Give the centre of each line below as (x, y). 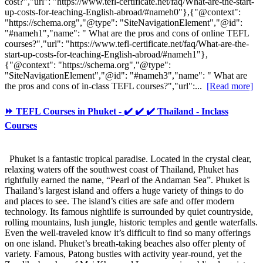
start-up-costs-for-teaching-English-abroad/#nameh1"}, (106, 55)
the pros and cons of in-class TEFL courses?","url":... (106, 86)
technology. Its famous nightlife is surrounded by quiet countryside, (129, 212)
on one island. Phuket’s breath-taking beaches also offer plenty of (125, 243)
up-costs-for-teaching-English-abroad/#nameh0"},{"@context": (123, 12)
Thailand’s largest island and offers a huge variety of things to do (124, 190)
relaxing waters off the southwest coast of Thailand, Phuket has (122, 169)
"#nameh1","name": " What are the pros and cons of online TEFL (127, 33)
